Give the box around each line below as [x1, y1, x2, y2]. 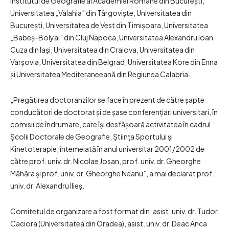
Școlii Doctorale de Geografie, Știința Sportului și [10, 132, 173, 142]
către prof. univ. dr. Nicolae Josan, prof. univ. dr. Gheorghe [10, 156, 201, 166]
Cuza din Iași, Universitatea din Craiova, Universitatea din [10, 45, 195, 55]
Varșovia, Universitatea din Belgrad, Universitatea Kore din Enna [10, 57, 218, 67]
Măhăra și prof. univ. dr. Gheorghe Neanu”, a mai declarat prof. [10, 169, 214, 178]
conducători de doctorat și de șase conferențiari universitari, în [10, 107, 218, 117]
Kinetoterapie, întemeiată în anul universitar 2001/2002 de [10, 144, 204, 154]
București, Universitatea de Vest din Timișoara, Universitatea [10, 20, 208, 30]
